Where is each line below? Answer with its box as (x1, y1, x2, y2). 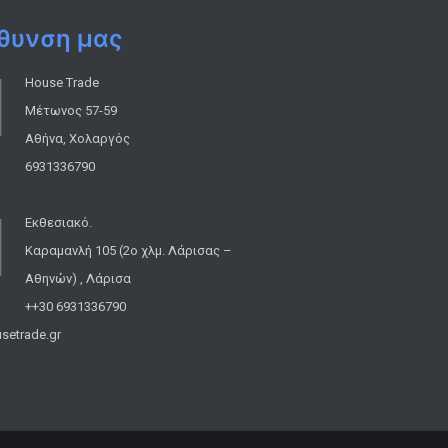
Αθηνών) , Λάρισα (24, 270, 131, 286)
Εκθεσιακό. (24, 214, 92, 230)
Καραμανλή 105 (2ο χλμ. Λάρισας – (24, 242, 232, 258)
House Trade (24, 74, 99, 90)
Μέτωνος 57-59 (24, 102, 117, 118)
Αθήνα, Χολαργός (24, 130, 130, 146)
